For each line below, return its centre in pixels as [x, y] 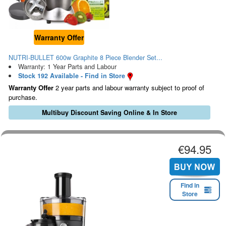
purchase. [23, 97]
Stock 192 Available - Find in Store [71, 76]
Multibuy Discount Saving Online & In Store [109, 113]
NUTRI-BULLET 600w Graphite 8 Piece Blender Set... [86, 58]
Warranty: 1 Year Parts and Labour [67, 67]
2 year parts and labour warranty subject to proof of [129, 88]
